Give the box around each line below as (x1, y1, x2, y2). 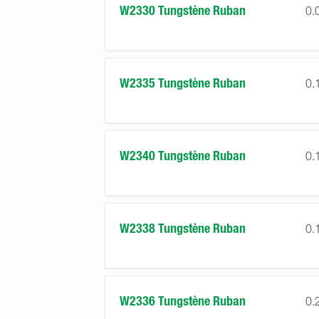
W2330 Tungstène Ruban (120, 3, 246, 19)
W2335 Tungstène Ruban (120, 75, 246, 91)
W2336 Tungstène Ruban (120, 293, 246, 309)
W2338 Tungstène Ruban (120, 221, 246, 236)
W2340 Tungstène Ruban (120, 148, 246, 164)
